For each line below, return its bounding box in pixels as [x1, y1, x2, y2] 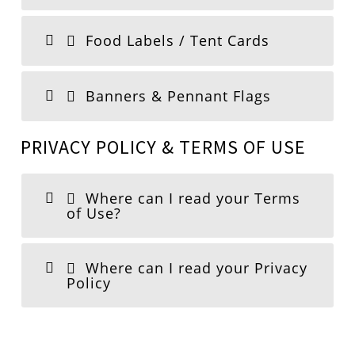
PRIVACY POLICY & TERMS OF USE [21, 135, 307, 159]
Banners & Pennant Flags [81, 86, 272, 105]
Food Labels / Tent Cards [81, 31, 270, 50]
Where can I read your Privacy [81, 258, 308, 277]
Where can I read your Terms [81, 189, 301, 208]
